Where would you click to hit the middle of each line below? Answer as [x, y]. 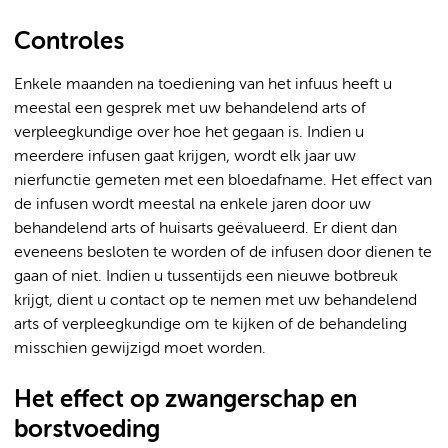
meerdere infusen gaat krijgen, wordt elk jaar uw [185, 157]
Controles [69, 42]
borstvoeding [87, 430]
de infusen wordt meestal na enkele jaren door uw [192, 205]
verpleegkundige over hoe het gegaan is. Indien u [189, 133]
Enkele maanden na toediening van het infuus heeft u [203, 85]
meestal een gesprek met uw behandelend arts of [190, 109]
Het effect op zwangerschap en [185, 400]
